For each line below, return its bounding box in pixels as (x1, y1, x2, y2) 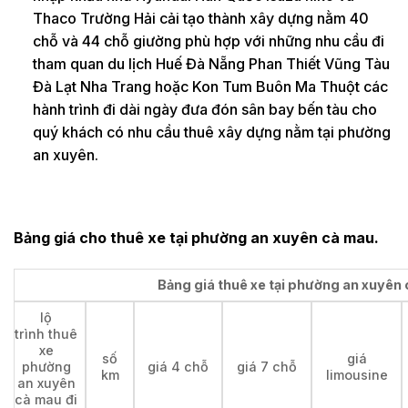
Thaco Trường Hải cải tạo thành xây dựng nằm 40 (32, 8, 369, 27)
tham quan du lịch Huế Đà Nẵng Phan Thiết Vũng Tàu (32, 54, 390, 73)
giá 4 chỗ (148, 359, 209, 375)
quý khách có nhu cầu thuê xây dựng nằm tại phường (32, 122, 391, 141)
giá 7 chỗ (237, 359, 297, 375)
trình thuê (15, 326, 77, 342)
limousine (325, 367, 388, 383)
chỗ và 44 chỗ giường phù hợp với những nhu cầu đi (32, 31, 384, 50)
